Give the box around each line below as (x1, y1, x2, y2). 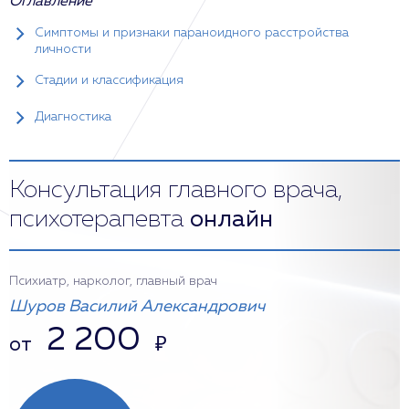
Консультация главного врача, (9, 179, 342, 203)
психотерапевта (9, 208, 190, 232)
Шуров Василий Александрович (9, 299, 265, 315)
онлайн (190, 208, 273, 232)
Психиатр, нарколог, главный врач (9, 275, 217, 288)
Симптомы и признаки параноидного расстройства (35, 26, 349, 39)
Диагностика (35, 110, 111, 123)
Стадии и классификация (35, 74, 184, 87)
